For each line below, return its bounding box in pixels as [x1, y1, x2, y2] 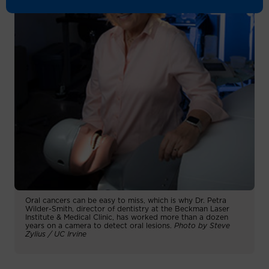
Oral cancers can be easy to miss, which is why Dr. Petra [25, 196, 226, 204]
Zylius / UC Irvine [25, 230, 86, 238]
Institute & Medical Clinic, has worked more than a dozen [25, 213, 228, 221]
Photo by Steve [174, 222, 230, 229]
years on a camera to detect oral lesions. [25, 222, 174, 229]
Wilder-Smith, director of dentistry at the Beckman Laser [25, 205, 229, 213]
